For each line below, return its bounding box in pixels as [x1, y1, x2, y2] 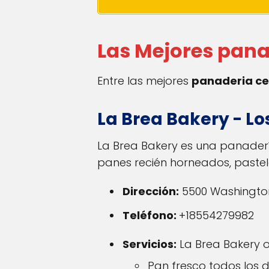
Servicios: [122, 237, 177, 252]
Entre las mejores [97, 73, 192, 89]
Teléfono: [122, 208, 179, 223]
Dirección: [122, 184, 179, 199]
